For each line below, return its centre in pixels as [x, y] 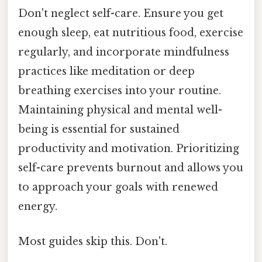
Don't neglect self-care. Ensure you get [121, 14]
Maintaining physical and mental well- [120, 110]
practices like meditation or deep [106, 72]
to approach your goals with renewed [118, 187]
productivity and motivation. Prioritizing [129, 149]
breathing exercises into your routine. [120, 91]
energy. [38, 207]
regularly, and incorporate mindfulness [124, 52]
